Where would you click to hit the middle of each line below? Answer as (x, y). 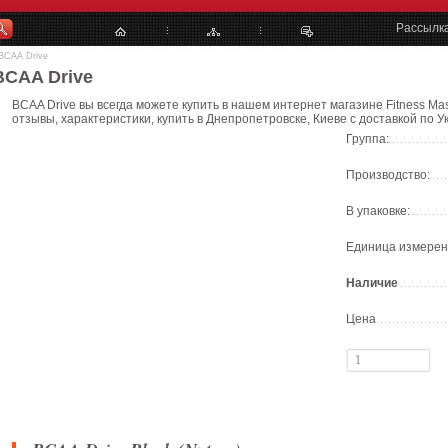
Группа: (367, 139)
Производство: (388, 175)
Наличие (372, 283)
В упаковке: (378, 211)
